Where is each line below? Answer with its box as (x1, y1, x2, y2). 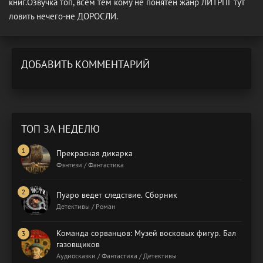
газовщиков (56, 238, 100, 249)
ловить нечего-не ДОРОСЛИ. (9, 10, 118, 22)
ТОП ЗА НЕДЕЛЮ (21, 122, 100, 136)
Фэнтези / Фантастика (56, 160, 124, 169)
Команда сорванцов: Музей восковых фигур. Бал (56, 227, 236, 238)
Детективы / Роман (56, 201, 115, 211)
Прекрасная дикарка (56, 147, 133, 159)
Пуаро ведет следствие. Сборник (56, 189, 177, 200)
